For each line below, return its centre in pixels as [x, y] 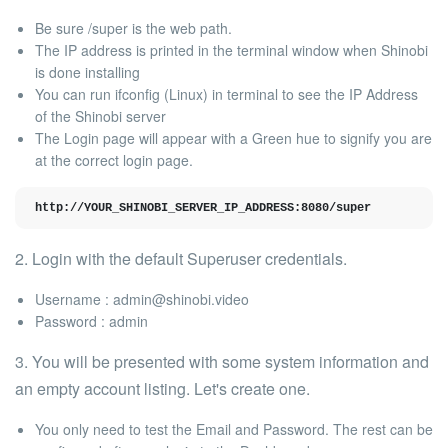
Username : [74, 299]
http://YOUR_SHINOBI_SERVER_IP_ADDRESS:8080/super [203, 208]
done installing [94, 72]
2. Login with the [75, 258]
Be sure [61, 28]
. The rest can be [379, 429]
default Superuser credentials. [241, 258]
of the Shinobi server [100, 116]
